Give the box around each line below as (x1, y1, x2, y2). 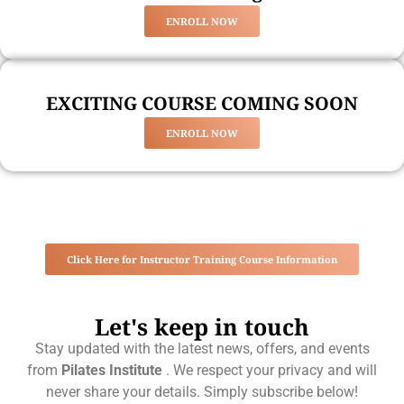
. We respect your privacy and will (166, 362, 377, 380)
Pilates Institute (61, 362, 166, 380)
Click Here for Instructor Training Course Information (67, 252, 337, 267)
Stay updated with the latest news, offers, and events (34, 340, 370, 358)
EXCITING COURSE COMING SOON (46, 91, 358, 116)
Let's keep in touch (95, 311, 309, 343)
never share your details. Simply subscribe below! (46, 383, 358, 401)
